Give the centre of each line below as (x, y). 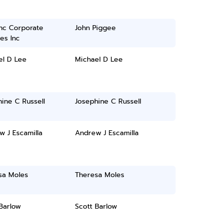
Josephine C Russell (108, 101)
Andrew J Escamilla (107, 133)
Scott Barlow (96, 206)
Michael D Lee (99, 59)
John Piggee (96, 28)
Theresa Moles (100, 175)
